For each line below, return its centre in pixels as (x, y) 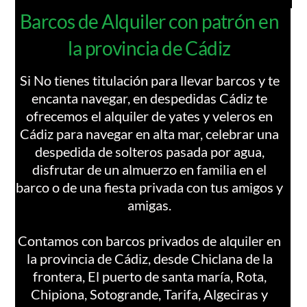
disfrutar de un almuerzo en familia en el (149, 169)
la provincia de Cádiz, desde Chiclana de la (149, 258)
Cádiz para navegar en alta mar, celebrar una (149, 134)
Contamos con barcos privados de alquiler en (149, 241)
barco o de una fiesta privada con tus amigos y (149, 187)
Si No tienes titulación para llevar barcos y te (149, 80)
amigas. (149, 205)
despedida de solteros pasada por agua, (149, 151)
